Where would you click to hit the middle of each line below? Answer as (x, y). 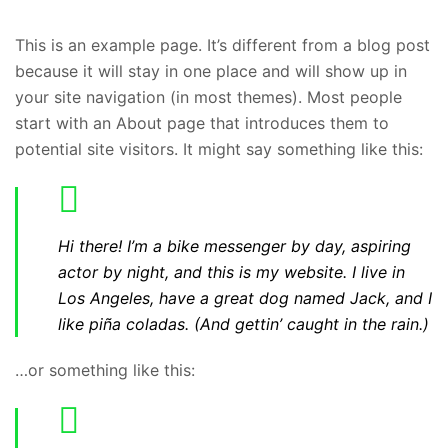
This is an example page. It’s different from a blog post (222, 45)
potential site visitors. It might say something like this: (219, 149)
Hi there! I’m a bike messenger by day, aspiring (234, 246)
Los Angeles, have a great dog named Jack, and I (245, 298)
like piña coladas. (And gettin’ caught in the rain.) (243, 324)
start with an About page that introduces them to (202, 123)
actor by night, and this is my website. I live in (231, 272)
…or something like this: (105, 370)
